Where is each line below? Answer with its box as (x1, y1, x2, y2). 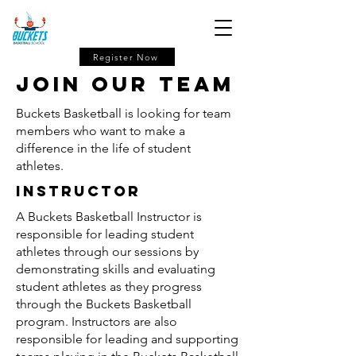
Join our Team (16, 71, 234, 97)
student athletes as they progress (16, 279, 202, 294)
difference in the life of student (16, 141, 191, 156)
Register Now (92, 51, 159, 63)
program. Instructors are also (16, 314, 177, 329)
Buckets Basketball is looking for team (16, 106, 231, 121)
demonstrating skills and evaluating (16, 261, 215, 277)
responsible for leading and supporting (16, 331, 238, 346)
